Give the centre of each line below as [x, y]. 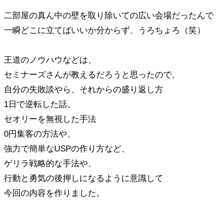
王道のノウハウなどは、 [50, 60]
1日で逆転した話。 [40, 104]
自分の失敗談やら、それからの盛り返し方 [84, 89]
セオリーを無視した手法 [50, 119]
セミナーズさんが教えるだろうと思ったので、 [92, 74]
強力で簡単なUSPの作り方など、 [67, 148]
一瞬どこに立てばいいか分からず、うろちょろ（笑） [105, 30]
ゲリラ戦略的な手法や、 [50, 163]
